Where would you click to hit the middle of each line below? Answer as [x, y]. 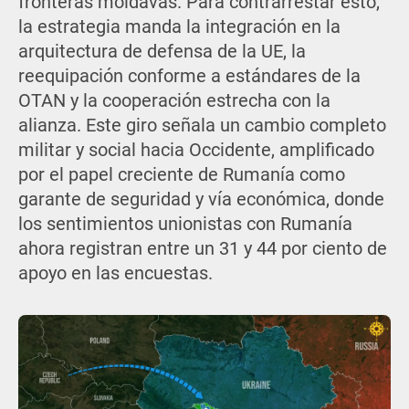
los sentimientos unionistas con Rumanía [185, 225]
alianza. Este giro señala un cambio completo [202, 126]
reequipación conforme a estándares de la [189, 77]
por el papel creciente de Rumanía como [181, 175]
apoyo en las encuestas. [115, 274]
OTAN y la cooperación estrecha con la [174, 101]
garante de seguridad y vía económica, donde [201, 200]
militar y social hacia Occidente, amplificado [196, 151]
